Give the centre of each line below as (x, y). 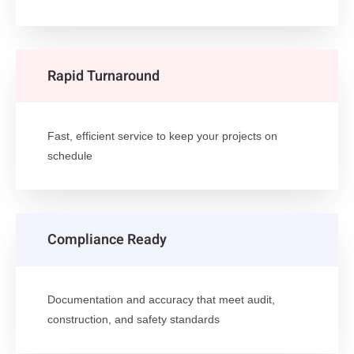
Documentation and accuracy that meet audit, (161, 300)
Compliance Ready (107, 240)
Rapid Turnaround (104, 77)
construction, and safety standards (134, 320)
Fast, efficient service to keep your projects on (162, 136)
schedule (70, 156)
